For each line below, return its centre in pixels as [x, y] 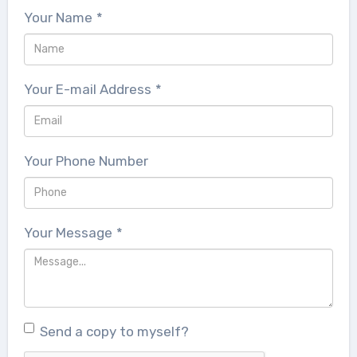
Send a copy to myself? [114, 331]
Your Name [58, 17]
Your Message [68, 232]
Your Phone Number [86, 161]
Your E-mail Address [87, 89]
